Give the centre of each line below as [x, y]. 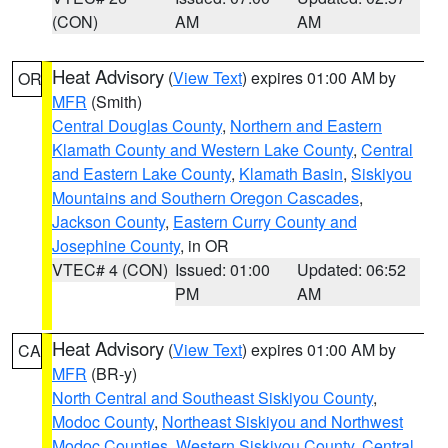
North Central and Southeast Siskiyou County [212, 397]
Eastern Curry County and [265, 221]
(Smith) [114, 101]
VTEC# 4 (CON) [110, 269]
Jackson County [108, 221]
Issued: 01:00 [222, 269]
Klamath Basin [291, 173]
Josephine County [116, 245]
